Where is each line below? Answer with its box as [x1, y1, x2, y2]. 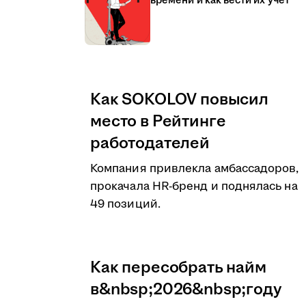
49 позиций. [90, 196, 161, 212]
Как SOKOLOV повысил [90, 88, 268, 111]
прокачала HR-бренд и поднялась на [90, 178, 298, 195]
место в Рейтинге [90, 110, 226, 133]
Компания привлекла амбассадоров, [90, 161, 299, 177]
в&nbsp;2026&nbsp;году [90, 278, 282, 301]
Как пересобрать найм [90, 256, 266, 279]
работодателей [90, 132, 210, 155]
